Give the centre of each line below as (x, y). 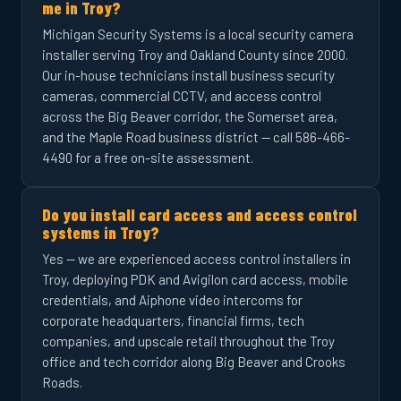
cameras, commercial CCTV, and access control (182, 96)
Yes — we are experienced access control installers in (196, 259)
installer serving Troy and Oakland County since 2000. (195, 55)
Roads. (62, 382)
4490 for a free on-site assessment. (148, 158)
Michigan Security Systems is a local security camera (198, 34)
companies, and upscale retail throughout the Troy (188, 341)
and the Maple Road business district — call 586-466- (196, 137)
